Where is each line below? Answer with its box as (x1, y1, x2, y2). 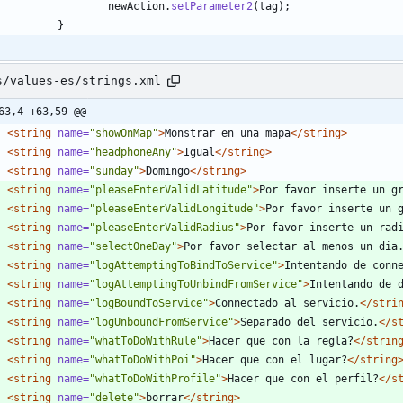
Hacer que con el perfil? (228, 372, 379, 385)
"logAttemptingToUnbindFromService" (89, 277, 303, 291)
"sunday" (89, 164, 139, 177)
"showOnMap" (89, 126, 158, 139)
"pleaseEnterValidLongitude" (89, 201, 259, 215)
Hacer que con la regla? (209, 334, 354, 347)
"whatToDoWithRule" (89, 334, 202, 347)
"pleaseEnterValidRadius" (89, 220, 240, 234)
